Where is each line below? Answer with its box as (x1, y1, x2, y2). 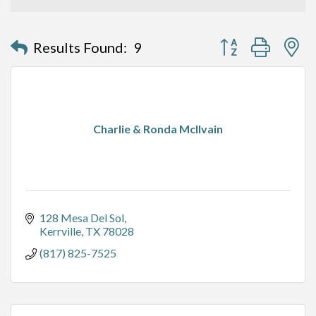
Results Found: (33, 38, 127, 56)
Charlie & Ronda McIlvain (93, 122, 223, 136)
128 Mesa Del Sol (39, 211, 124, 225)
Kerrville (39, 224, 81, 238)
